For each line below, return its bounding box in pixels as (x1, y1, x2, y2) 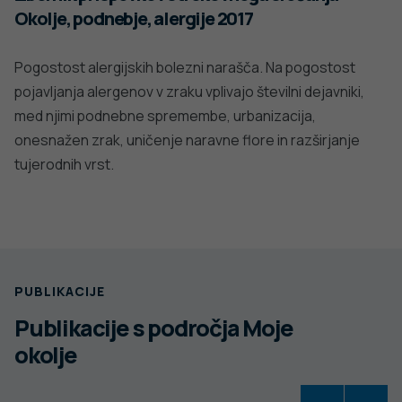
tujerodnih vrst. (14, 153, 114, 174)
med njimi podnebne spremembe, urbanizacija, (14, 105, 316, 126)
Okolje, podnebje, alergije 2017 (14, 5, 253, 31)
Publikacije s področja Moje (14, 311, 293, 344)
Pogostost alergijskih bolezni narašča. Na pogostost (14, 57, 355, 77)
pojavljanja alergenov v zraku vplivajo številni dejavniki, (14, 81, 364, 101)
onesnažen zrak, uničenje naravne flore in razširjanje (14, 129, 360, 150)
